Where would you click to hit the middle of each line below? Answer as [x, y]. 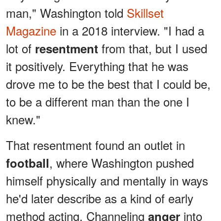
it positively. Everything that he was [97, 66]
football [28, 163]
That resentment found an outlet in [95, 145]
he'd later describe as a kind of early [100, 198]
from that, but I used [154, 48]
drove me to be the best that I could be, [108, 84]
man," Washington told [66, 13]
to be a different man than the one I [98, 102]
